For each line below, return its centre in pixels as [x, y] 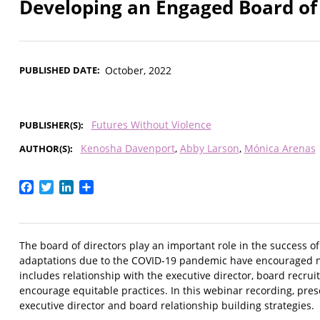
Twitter [72, 186]
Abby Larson [209, 149]
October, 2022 [138, 71]
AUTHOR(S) [45, 149]
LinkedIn [96, 186]
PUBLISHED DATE [58, 70]
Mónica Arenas [280, 149]
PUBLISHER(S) [50, 125]
